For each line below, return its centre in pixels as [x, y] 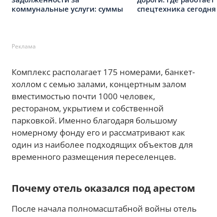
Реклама [24, 46]
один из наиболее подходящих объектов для [102, 145]
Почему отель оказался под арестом [103, 188]
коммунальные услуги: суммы [67, 8]
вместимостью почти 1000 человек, [83, 96]
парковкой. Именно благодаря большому [94, 120]
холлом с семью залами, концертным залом [99, 84]
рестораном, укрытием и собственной [88, 108]
